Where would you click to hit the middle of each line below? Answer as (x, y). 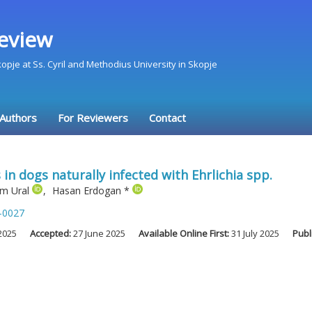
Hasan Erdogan (88, 190)
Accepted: (52, 234)
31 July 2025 (255, 234)
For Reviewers (93, 118)
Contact (167, 118)
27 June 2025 (99, 234)
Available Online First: (185, 234)
